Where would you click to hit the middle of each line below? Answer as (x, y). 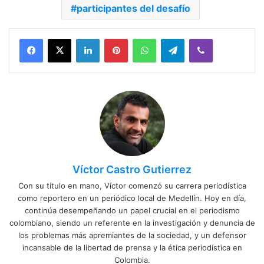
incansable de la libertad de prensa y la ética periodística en (132, 248)
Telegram (201, 39)
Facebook (60, 39)
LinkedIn (114, 39)
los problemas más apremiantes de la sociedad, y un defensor (132, 235)
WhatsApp (174, 39)
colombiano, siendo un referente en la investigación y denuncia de (132, 223)
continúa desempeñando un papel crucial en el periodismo (132, 211)
